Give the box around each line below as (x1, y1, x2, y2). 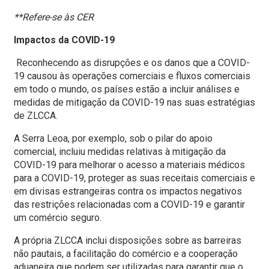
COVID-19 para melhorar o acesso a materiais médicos (14, 159, 245, 171)
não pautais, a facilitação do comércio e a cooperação (14, 248, 238, 260)
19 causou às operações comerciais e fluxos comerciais (14, 70, 250, 82)
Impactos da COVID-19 (14, 34, 115, 46)
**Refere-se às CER (14, 11, 94, 23)
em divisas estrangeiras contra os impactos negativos (14, 186, 242, 198)
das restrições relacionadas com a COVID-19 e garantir (14, 199, 245, 211)
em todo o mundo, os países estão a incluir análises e (14, 83, 240, 95)
